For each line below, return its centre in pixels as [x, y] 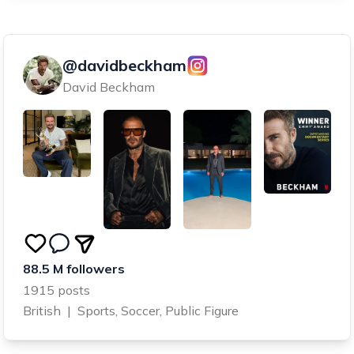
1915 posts [56, 290]
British [42, 311]
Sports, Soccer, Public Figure [158, 311]
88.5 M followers [74, 269]
